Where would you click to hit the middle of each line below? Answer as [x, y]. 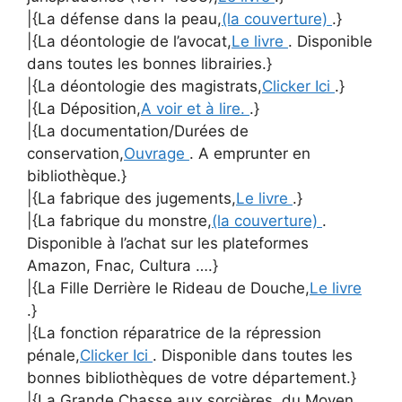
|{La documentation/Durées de [138, 131]
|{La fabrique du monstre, [119, 221]
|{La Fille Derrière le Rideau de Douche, [168, 288]
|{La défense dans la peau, [124, 19]
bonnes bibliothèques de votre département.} [192, 378]
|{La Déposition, [84, 109]
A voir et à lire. [195, 109]
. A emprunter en [250, 153]
